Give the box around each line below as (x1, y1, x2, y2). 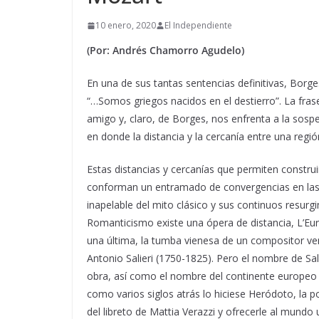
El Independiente (164, 19, 232, 32)
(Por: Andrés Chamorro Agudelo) (87, 43, 244, 58)
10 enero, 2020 (95, 19, 156, 32)
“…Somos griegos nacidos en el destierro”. (87, 94, 284, 108)
